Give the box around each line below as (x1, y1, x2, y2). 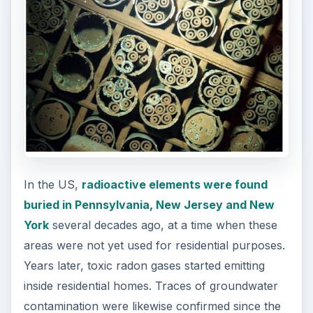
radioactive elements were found (81, 177, 268, 192)
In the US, (23, 177, 82, 192)
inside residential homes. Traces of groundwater (23, 279, 278, 293)
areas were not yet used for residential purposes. (23, 238, 285, 253)
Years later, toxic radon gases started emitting (23, 259, 265, 273)
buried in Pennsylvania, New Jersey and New (23, 198, 275, 212)
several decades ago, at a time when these (48, 218, 277, 233)
